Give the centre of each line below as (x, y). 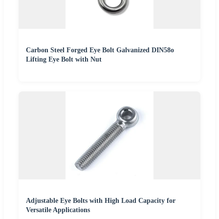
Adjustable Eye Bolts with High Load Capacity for (101, 201)
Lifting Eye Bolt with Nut (64, 60)
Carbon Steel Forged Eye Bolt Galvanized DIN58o (100, 50)
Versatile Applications (58, 210)
